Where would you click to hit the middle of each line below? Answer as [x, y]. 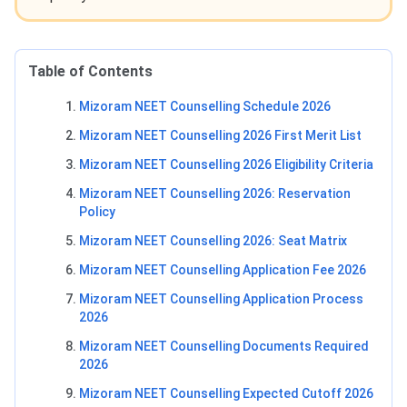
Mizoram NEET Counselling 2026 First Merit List [220, 135]
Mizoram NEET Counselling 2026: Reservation [215, 193]
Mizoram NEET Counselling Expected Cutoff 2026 [226, 393]
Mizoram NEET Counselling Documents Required [224, 346]
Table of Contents [90, 71]
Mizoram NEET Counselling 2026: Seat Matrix [213, 240]
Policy [97, 211]
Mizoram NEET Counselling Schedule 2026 [205, 106]
